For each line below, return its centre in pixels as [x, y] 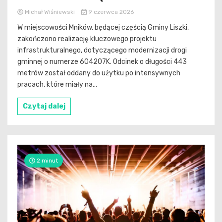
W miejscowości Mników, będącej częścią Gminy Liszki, [103, 28]
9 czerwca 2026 [110, 12]
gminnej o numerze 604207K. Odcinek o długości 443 [102, 62]
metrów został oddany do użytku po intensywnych [99, 73]
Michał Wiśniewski [50, 12]
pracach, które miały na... [57, 85]
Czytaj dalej [44, 107]
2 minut [47, 161]
